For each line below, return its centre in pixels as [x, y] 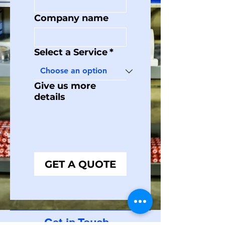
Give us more [65, 86]
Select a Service [71, 52]
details [50, 97]
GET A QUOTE [80, 164]
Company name [71, 18]
